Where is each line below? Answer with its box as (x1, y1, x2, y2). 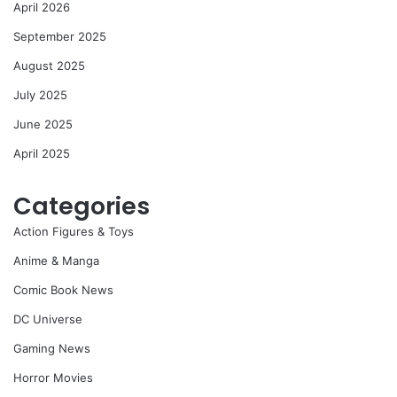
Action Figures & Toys (13, 224, 134, 239)
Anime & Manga (13, 253, 99, 269)
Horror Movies (13, 370, 93, 385)
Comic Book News (13, 283, 113, 298)
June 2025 (13, 117, 73, 132)
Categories (13, 190, 150, 223)
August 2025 (13, 58, 85, 74)
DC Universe (13, 312, 82, 327)
